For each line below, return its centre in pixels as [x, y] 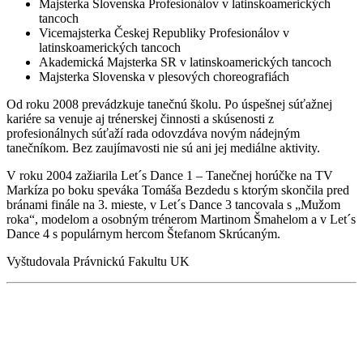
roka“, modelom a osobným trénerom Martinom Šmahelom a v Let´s [181, 220]
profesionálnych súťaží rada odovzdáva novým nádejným [153, 134]
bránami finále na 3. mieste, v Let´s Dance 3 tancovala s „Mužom [173, 205]
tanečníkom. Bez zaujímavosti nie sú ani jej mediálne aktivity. [163, 148]
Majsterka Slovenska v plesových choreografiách [164, 77]
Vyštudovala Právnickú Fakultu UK [98, 262]
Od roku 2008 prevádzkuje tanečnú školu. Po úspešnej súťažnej [169, 105]
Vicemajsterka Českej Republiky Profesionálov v [164, 33]
